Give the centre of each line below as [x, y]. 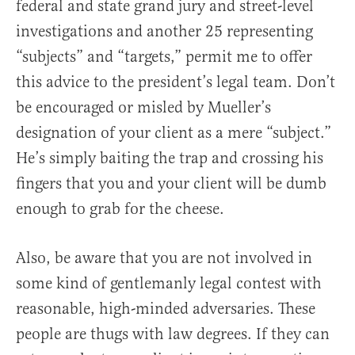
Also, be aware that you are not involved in [164, 258]
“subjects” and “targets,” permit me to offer [164, 56]
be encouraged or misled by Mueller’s [143, 107]
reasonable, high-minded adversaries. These [166, 308]
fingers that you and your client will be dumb [171, 183]
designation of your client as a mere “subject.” [174, 132]
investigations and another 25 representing [164, 31]
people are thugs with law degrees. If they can [173, 334]
